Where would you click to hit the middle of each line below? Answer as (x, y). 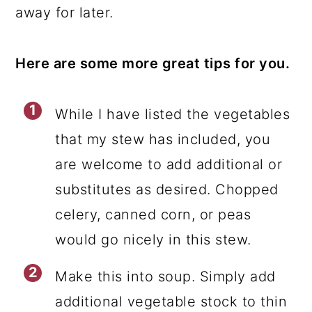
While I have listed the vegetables (173, 114)
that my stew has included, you (163, 139)
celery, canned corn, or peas (153, 214)
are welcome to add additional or (169, 164)
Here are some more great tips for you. (153, 63)
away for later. (64, 13)
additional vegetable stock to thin (171, 302)
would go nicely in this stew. (153, 240)
